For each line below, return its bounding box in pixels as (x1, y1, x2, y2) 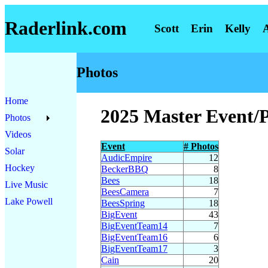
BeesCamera (101, 186, 149, 197)
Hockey (5, 163, 35, 173)
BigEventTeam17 (101, 243, 167, 254)
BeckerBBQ (101, 163, 148, 174)
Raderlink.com (5, 17, 127, 39)
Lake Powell (5, 196, 53, 206)
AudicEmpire (101, 152, 152, 163)
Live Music (5, 179, 48, 190)
